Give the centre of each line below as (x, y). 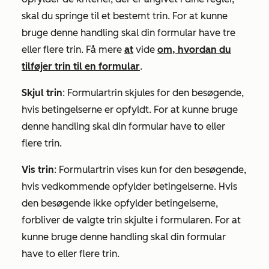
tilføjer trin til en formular (81, 66)
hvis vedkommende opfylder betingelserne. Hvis (129, 186)
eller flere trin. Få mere (73, 49)
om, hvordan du (194, 49)
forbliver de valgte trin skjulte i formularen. (118, 220)
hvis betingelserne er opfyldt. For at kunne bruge (130, 109)
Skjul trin (42, 92)
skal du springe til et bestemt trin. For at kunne (125, 16)
